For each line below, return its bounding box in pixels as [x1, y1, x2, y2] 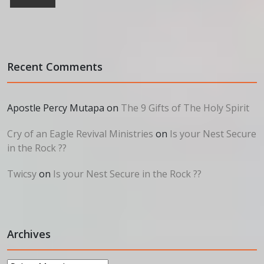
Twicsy [7, 167, 37, 180]
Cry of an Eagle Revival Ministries [7, 127, 153, 140]
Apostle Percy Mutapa [7, 101, 104, 114]
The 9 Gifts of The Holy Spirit [121, 101, 249, 114]
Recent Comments [7, 60, 103, 74]
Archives [7, 227, 51, 241]
